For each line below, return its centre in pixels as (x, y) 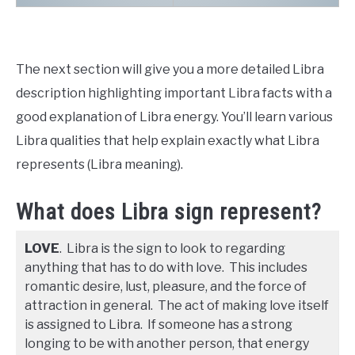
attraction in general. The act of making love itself (177, 305)
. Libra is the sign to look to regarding (172, 248)
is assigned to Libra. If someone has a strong (158, 324)
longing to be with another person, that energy (167, 343)
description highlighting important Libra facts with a (174, 94)
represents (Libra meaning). (99, 165)
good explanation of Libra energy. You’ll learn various (174, 117)
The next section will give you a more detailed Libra (170, 70)
